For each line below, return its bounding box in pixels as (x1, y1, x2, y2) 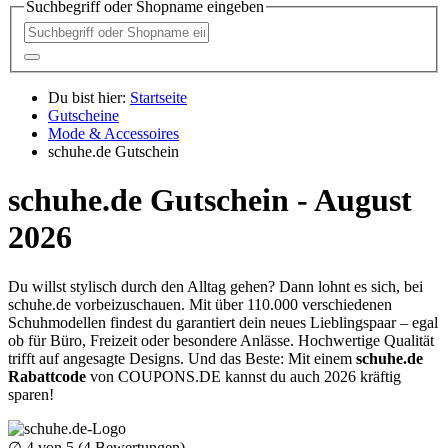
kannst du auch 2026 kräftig (221, 367, 401, 385)
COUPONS (118, 367, 195, 385)
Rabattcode (8, 367, 90, 385)
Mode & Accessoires (48, 124, 179, 142)
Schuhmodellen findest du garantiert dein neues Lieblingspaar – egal (8, 313, 438, 331)
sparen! (8, 385, 54, 403)
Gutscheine (48, 106, 119, 124)
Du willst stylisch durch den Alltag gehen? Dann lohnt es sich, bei (8, 277, 423, 295)
